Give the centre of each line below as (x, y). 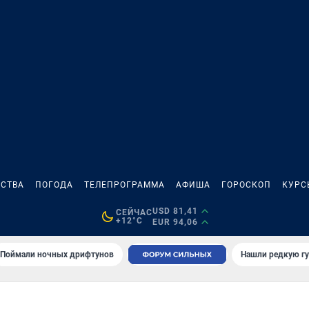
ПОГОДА (54, 185)
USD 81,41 (175, 211)
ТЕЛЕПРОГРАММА (124, 185)
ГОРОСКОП (246, 185)
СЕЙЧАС (134, 212)
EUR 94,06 (175, 222)
